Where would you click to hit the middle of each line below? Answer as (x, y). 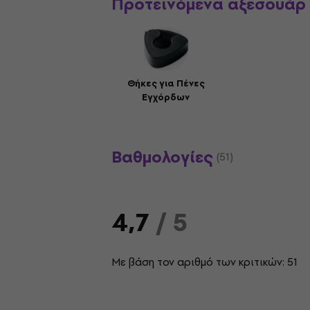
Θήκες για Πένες (166, 83)
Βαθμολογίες (163, 157)
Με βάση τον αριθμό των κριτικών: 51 (205, 262)
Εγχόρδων (166, 97)
